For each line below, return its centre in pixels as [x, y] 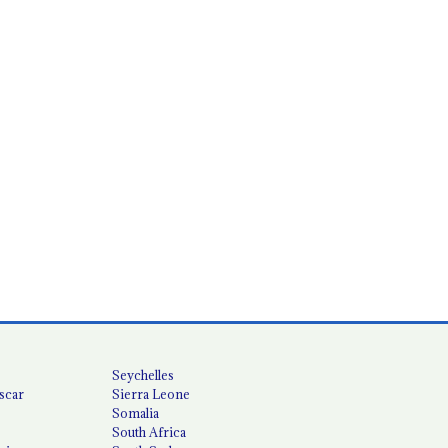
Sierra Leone [151, 393]
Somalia [136, 412]
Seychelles [143, 374]
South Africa [149, 431]
